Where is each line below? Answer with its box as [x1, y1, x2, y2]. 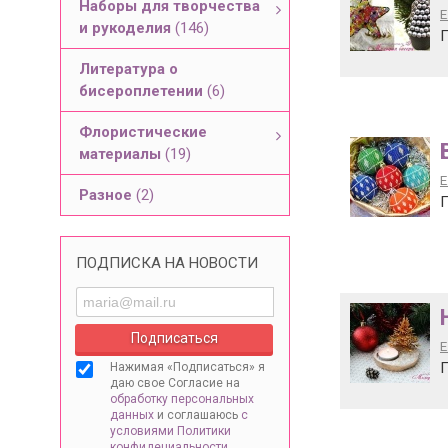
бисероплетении [79, 82, 207, 100]
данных [110, 408, 154, 422]
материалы [79, 145, 165, 163]
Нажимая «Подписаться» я [110, 360, 265, 374]
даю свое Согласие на [110, 376, 240, 390]
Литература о [79, 60, 178, 78]
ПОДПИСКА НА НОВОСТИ [76, 254, 258, 272]
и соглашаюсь [154, 408, 241, 422]
